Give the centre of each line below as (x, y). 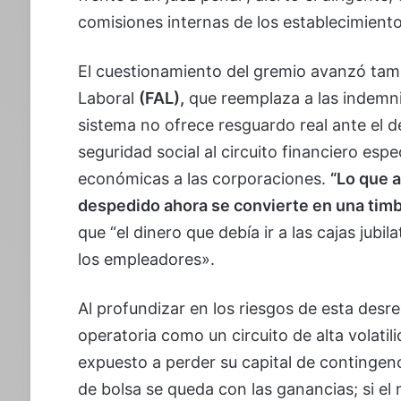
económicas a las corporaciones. (204, 179)
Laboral (108, 98)
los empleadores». (146, 259)
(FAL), (161, 98)
